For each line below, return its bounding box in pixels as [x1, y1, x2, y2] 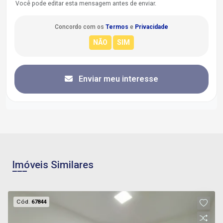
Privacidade [135, 23, 168, 31]
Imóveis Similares [12, 159, 94, 171]
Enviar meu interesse [77, 74, 158, 84]
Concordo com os [55, 23, 106, 31]
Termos [106, 23, 128, 31]
